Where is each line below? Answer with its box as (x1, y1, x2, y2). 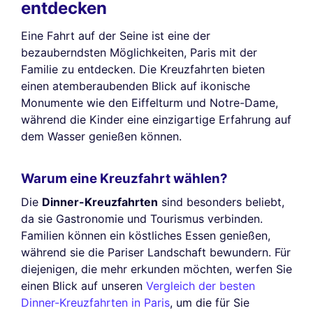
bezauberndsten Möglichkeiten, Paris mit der (21, 45, 257, 59)
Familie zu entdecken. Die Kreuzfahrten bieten (21, 61, 265, 76)
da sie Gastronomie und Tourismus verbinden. (21, 212, 263, 226)
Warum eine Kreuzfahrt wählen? (21, 170, 228, 187)
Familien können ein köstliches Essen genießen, (21, 228, 270, 243)
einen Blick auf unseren (21, 279, 146, 293)
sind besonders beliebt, (158, 195, 284, 210)
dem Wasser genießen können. (21, 129, 182, 143)
